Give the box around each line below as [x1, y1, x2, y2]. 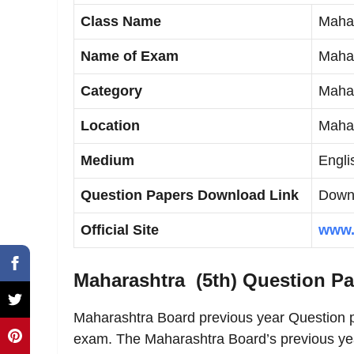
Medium [81, 153, 134, 168]
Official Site [81, 222, 159, 238]
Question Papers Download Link [81, 187, 299, 203]
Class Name [81, 13, 161, 29]
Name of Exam [81, 48, 179, 64]
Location [81, 118, 140, 134]
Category [81, 83, 142, 99]
